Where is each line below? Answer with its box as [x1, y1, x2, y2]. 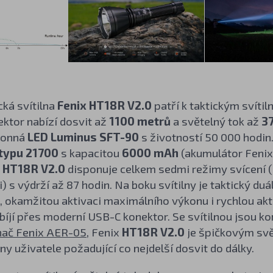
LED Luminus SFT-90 [27, 130, 139, 144]
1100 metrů [108, 114, 171, 128]
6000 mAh [121, 146, 179, 160]
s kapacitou [58, 146, 122, 160]
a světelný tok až [170, 114, 261, 128]
